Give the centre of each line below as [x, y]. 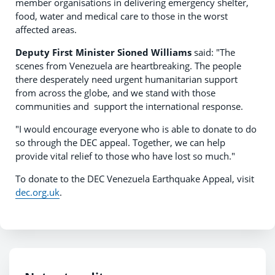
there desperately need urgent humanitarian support [126, 79]
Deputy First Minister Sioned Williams [103, 52]
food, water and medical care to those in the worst [122, 16]
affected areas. [46, 30]
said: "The [213, 52]
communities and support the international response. [129, 107]
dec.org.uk [37, 192]
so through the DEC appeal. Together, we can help [120, 143]
